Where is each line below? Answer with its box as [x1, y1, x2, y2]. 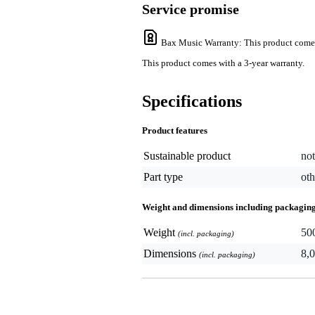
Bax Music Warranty [161, 37, 239, 49]
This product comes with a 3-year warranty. [142, 58, 304, 69]
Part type [143, 171, 183, 184]
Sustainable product [143, 150, 231, 162]
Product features [142, 125, 207, 136]
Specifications [142, 92, 242, 111]
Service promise [142, 2, 239, 17]
